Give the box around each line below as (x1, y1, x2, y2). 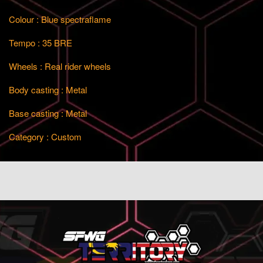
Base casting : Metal (9, 107, 87, 119)
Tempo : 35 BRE (9, 36, 72, 49)
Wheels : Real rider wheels (9, 60, 111, 72)
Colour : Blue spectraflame (9, 13, 111, 25)
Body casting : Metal (9, 83, 87, 96)
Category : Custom (9, 130, 84, 143)
